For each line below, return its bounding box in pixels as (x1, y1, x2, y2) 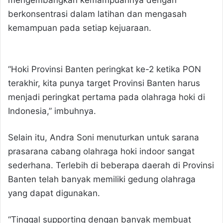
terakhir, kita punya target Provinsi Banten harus (8, 78, 200, 88)
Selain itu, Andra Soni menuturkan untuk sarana (8, 132, 199, 142)
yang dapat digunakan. (8, 188, 100, 198)
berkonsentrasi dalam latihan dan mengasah (8, 8, 187, 19)
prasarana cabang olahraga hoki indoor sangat (8, 146, 195, 156)
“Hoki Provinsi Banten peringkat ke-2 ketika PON (8, 64, 201, 74)
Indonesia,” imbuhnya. (8, 106, 96, 116)
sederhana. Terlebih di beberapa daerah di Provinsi (8, 160, 214, 170)
